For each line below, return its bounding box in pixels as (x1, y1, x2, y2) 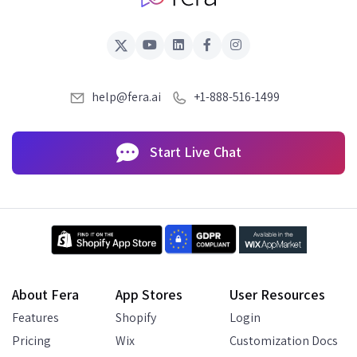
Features (12, 308, 59, 326)
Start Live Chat (146, 143, 241, 162)
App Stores (116, 284, 182, 304)
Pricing (12, 331, 51, 349)
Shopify (116, 308, 156, 326)
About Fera (12, 284, 79, 304)
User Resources (229, 284, 325, 304)
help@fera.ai (92, 88, 161, 106)
